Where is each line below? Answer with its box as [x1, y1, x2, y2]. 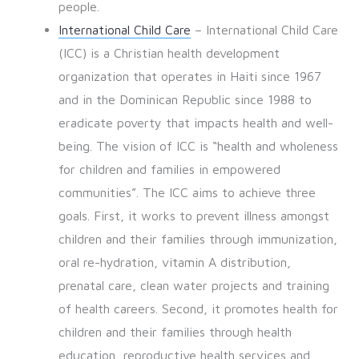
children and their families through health [58, 325, 292, 340]
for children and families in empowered [58, 162, 280, 177]
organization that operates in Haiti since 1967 [58, 69, 321, 84]
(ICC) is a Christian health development [58, 46, 280, 61]
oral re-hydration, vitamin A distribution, [58, 255, 291, 270]
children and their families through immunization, [58, 232, 337, 247]
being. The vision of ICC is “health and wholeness [58, 139, 338, 154]
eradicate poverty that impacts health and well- [58, 115, 333, 131]
